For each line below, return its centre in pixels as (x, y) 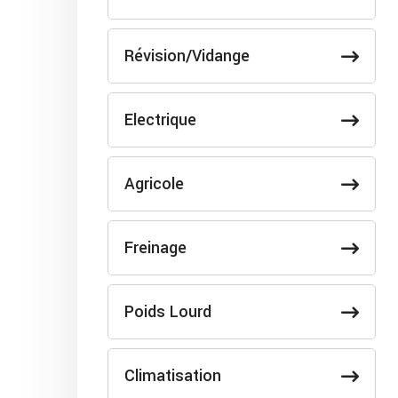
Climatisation (173, 376)
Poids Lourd (168, 312)
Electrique (160, 120)
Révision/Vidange (187, 56)
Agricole (154, 184)
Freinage (155, 248)
